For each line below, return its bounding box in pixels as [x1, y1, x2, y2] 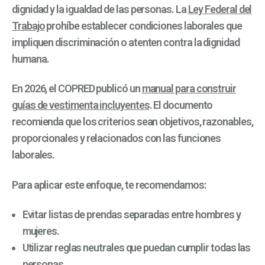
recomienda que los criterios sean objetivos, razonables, [12, 115, 253, 128]
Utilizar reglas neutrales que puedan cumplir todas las [22, 241, 251, 254]
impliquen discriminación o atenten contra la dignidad [12, 35, 240, 49]
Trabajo [12, 19, 45, 32]
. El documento [149, 99, 213, 112]
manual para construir [141, 82, 236, 95]
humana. [12, 52, 49, 65]
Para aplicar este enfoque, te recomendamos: [12, 178, 208, 191]
